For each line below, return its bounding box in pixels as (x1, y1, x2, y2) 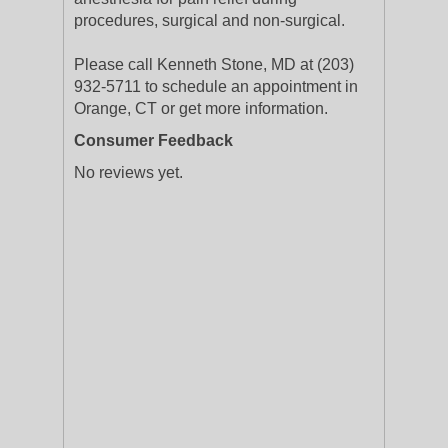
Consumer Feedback (74, 132, 233, 149)
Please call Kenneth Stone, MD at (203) (74, 56, 354, 73)
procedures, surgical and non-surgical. (74, 12, 345, 29)
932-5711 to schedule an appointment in (74, 78, 358, 95)
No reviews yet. (74, 164, 183, 181)
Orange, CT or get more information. (74, 100, 328, 117)
